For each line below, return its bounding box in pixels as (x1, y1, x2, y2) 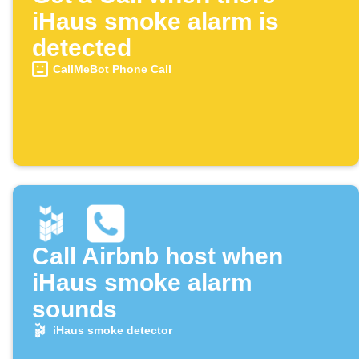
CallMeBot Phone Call (52, 63, 171, 76)
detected (32, 34, 131, 62)
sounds (32, 296, 117, 323)
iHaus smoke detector (52, 324, 172, 337)
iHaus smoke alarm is (32, 8, 279, 35)
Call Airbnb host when (32, 243, 283, 270)
